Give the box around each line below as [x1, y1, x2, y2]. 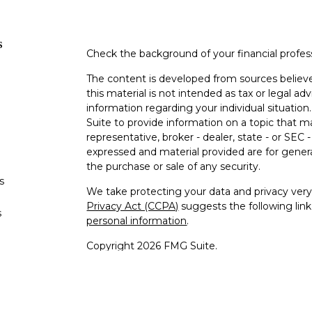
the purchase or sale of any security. [86, 159, 261, 173]
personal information [86, 214, 187, 227]
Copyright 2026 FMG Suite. [86, 239, 218, 252]
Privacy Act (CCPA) [86, 199, 179, 212]
